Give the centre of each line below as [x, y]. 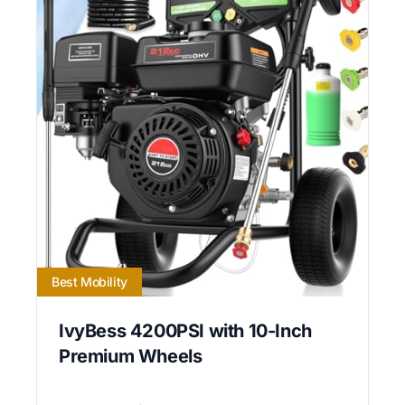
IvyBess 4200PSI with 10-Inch [185, 330]
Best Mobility [89, 281]
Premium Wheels [131, 356]
